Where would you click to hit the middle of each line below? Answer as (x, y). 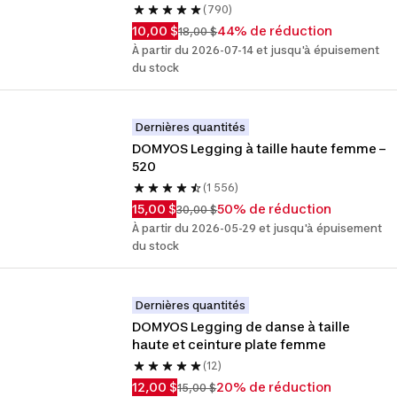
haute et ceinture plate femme (230, 344)
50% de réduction (275, 209)
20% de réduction (274, 387)
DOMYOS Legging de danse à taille (241, 327)
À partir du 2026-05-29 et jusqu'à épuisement (257, 228)
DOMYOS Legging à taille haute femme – (259, 148)
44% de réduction (275, 31)
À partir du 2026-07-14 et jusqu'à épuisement (256, 50)
